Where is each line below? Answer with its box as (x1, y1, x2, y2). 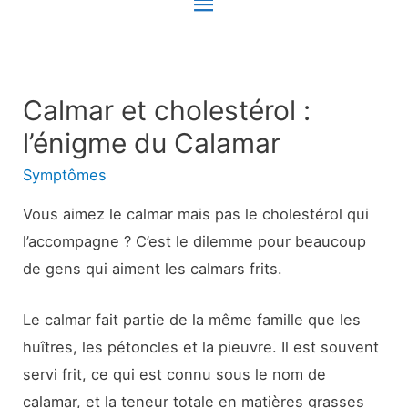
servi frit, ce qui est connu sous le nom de (23, 365, 327, 384)
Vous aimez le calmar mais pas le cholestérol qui (23, 204, 370, 223)
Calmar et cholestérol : (23, 93, 311, 127)
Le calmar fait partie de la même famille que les (23, 311, 362, 330)
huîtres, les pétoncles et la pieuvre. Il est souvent (23, 338, 380, 357)
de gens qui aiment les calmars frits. (23, 259, 283, 278)
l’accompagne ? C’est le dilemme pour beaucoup (23, 231, 367, 250)
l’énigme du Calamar (23, 126, 281, 159)
